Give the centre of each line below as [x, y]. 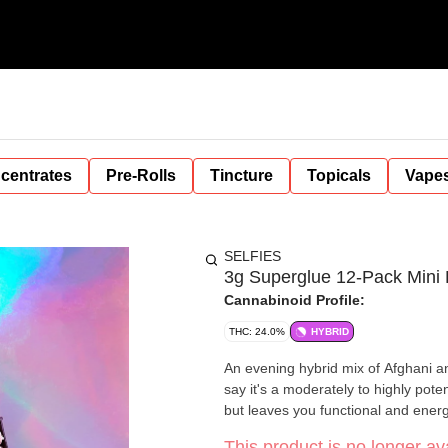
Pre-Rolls [141, 175]
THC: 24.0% [257, 331]
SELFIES [252, 256]
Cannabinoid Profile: [294, 300]
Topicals [339, 175]
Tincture [241, 175]
